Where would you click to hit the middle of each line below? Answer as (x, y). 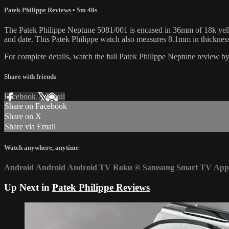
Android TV (89, 167)
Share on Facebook (36, 106)
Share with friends (30, 77)
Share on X (23, 117)
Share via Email (30, 127)
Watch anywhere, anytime (41, 147)
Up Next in (28, 187)
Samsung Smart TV (177, 167)
